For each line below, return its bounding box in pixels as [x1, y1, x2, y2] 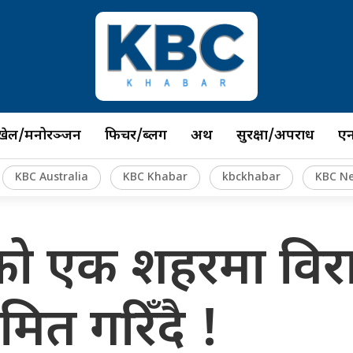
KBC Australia [14, 170, 88, 186]
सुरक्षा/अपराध [236, 126, 314, 145]
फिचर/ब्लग [105, 126, 167, 145]
